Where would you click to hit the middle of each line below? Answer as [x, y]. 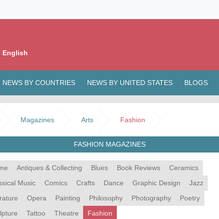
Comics [56, 183]
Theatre [66, 213]
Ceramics [184, 168]
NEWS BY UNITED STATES [130, 83]
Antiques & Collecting [49, 168]
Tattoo [36, 213]
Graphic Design [156, 183]
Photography [151, 198]
